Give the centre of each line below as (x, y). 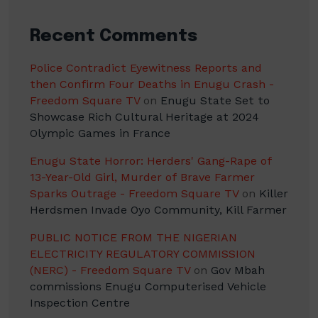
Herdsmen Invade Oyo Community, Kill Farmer (158, 209)
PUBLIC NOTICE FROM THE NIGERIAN (133, 237)
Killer (274, 193)
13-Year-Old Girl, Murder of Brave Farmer (142, 177)
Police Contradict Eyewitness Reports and (146, 67)
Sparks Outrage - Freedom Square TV (134, 193)
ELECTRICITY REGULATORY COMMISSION (143, 253)
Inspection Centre (80, 302)
